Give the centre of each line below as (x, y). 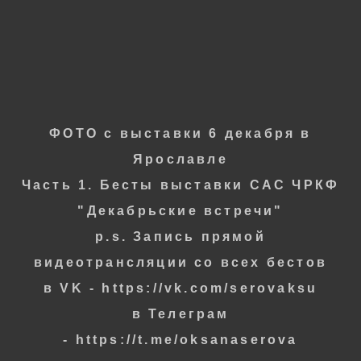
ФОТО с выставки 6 (134, 133)
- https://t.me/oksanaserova (180, 340)
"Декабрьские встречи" (180, 211)
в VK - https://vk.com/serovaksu (180, 288)
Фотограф (91, 28)
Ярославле (180, 159)
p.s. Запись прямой (180, 237)
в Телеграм (180, 314)
